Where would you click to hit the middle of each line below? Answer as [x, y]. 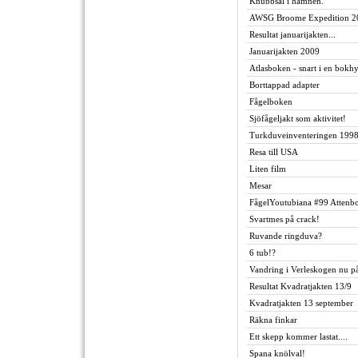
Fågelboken [271, 101]
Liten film [268, 169]
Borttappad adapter [284, 85]
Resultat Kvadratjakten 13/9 [300, 286]
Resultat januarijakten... [292, 34]
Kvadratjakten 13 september [301, 303]
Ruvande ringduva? [286, 236]
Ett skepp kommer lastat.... [298, 336]
